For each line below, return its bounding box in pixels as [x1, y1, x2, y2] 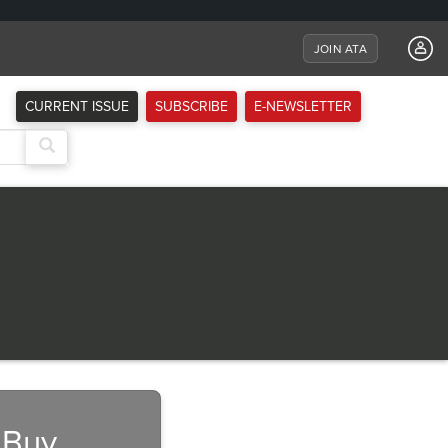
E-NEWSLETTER [254, 98, 352, 115]
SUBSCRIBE [155, 98, 228, 115]
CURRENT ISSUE [25, 98, 129, 115]
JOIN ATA [314, 41, 367, 56]
